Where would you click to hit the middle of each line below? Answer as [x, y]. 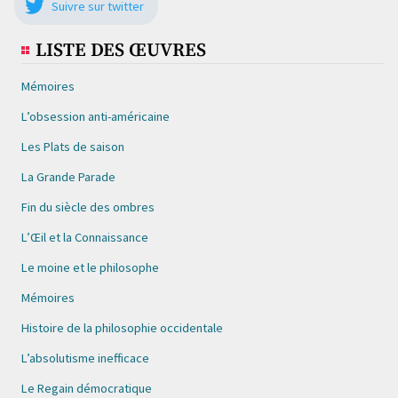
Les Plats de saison [73, 147]
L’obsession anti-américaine [96, 116]
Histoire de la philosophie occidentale [122, 328]
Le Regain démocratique [87, 388]
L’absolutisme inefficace [85, 358]
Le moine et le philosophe [90, 267]
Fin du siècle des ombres [88, 207]
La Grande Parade [68, 177]
